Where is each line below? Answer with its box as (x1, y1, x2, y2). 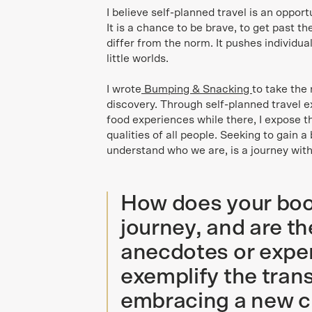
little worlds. (107, 53, 169, 65)
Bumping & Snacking (141, 84, 253, 95)
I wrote (107, 84, 142, 95)
